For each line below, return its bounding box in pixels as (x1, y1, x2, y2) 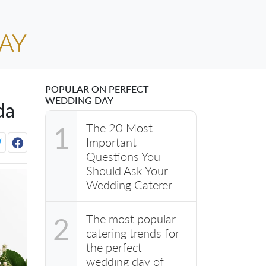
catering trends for (86, 225, 179, 240)
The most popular (86, 211, 176, 226)
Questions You (86, 148, 160, 163)
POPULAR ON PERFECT (45, 83, 148, 94)
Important (86, 134, 137, 149)
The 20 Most (86, 120, 153, 135)
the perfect (86, 239, 142, 254)
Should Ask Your (86, 163, 168, 178)
